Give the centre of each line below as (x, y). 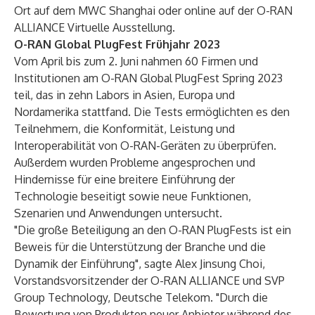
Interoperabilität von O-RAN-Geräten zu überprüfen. (145, 146)
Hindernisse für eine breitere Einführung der (124, 179)
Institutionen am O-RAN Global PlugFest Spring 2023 (148, 78)
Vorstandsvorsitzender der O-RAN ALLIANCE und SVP (149, 281)
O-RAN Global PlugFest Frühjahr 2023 (117, 44)
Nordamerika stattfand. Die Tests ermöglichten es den (152, 112)
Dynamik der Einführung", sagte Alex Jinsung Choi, (140, 264)
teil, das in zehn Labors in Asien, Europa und (124, 95)
